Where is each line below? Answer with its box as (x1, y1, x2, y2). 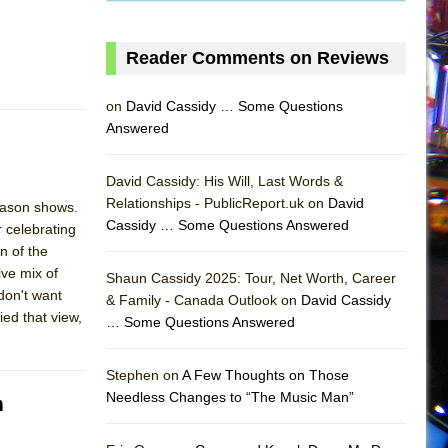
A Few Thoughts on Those (182, 366, 349, 383)
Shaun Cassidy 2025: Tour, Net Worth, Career (106, 269, 396, 286)
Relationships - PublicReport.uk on (106, 194, 328, 211)
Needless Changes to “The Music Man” (106, 388, 354, 405)
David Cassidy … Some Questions (126, 97, 343, 114)
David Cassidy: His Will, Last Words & (106, 172, 343, 189)
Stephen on (106, 366, 182, 383)
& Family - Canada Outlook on (106, 291, 301, 308)
